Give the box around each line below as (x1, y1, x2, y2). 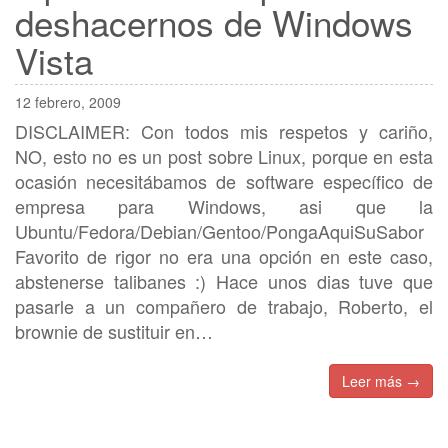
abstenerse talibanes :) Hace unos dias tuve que (15, 268, 433, 295)
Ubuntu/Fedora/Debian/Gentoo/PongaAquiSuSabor (15, 218, 424, 245)
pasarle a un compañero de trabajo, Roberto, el (15, 293, 433, 320)
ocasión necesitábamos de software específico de (15, 168, 433, 195)
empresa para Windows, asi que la (15, 193, 433, 220)
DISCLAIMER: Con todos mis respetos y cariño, (15, 118, 433, 145)
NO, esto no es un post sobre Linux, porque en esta (15, 143, 433, 170)
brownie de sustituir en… (15, 318, 213, 345)
